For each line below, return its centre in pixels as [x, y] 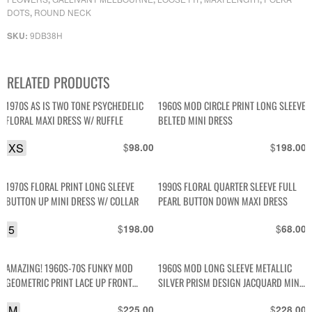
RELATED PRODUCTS [58, 83]
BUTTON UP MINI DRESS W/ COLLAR [72, 201]
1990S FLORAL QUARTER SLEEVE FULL [228, 187]
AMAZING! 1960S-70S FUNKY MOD [70, 267]
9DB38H [46, 36]
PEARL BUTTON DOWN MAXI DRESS [223, 201]
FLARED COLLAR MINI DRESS [58, 297]
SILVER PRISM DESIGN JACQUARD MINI [231, 282]
